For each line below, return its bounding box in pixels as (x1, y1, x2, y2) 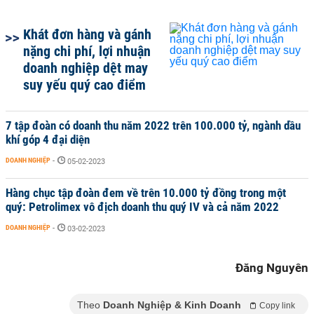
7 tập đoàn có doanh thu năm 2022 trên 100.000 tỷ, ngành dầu (6, 118, 301, 132)
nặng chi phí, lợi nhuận (23, 43, 151, 60)
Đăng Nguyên (235, 261, 308, 275)
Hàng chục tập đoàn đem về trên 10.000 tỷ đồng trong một (6, 186, 286, 200)
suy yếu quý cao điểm (23, 76, 146, 93)
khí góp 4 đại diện (6, 132, 90, 146)
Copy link (259, 301, 295, 310)
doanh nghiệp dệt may (23, 60, 148, 76)
